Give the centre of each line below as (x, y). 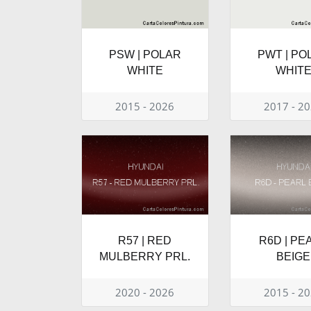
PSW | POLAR (145, 54)
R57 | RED (145, 240)
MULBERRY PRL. (145, 256)
